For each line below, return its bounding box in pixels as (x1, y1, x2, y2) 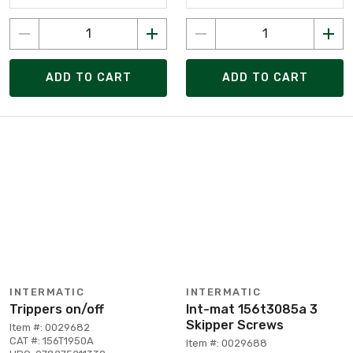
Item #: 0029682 (9, 321, 90, 333)
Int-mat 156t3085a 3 (186, 301, 318, 317)
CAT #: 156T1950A (9, 334, 94, 347)
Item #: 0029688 (186, 336, 267, 349)
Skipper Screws (186, 317, 284, 333)
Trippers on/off (9, 301, 104, 317)
